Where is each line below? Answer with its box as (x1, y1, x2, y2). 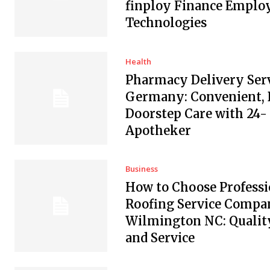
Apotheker (125, 122, 191, 138)
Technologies (125, 14, 207, 30)
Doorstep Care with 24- (125, 105, 267, 121)
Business (125, 163, 158, 175)
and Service (125, 230, 195, 246)
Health (125, 55, 151, 67)
